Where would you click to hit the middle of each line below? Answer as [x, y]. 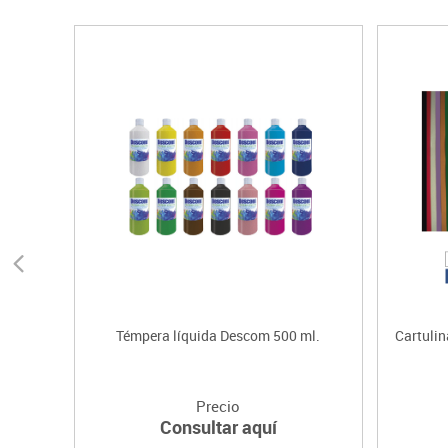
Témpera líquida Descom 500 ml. [218, 336]
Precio [218, 406]
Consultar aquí [218, 427]
